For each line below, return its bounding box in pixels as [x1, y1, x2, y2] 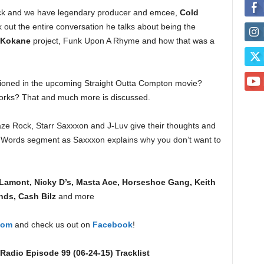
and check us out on [12, 220, 93, 229]
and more [55, 192, 94, 201]
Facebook [92, 220, 133, 229]
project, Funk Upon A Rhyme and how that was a [30, 36, 214, 45]
